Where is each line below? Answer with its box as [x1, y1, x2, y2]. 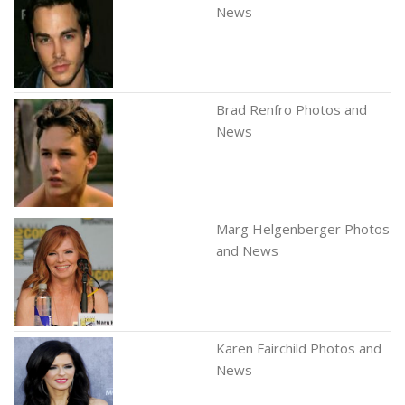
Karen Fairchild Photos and [216, 339, 381, 357]
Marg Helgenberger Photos [216, 220, 390, 238]
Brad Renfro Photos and [216, 100, 367, 118]
